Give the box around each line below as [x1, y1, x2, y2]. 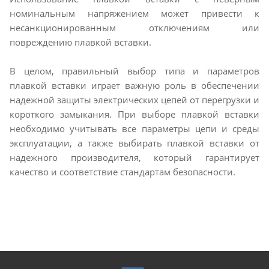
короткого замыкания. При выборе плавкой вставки [10, 108, 259, 121]
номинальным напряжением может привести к [10, 7, 259, 20]
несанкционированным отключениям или [10, 22, 259, 34]
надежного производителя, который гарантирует [10, 151, 259, 164]
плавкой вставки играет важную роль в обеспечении [10, 79, 259, 92]
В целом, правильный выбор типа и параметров [10, 65, 259, 77]
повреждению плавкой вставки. [10, 36, 151, 49]
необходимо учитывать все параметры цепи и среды [10, 122, 259, 135]
